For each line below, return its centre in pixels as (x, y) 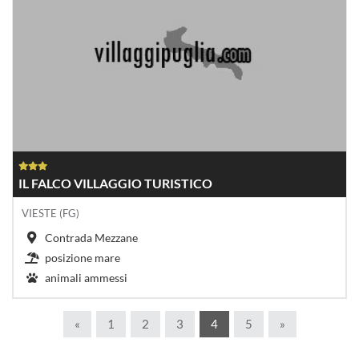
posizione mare (83, 258)
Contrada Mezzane (91, 238)
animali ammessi (86, 278)
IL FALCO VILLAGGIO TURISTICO (115, 184)
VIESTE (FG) (50, 214)
